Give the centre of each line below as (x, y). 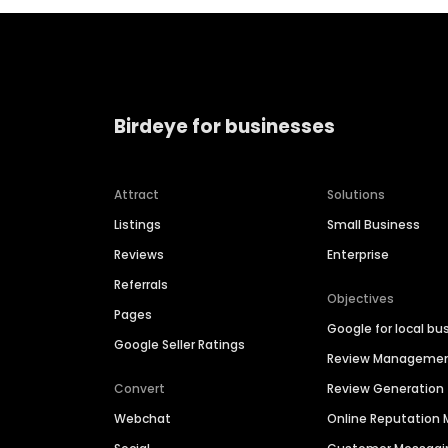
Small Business (374, 224)
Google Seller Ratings (179, 344)
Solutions (356, 194)
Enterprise (358, 254)
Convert (139, 388)
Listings (137, 224)
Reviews (139, 254)
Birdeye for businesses (224, 126)
